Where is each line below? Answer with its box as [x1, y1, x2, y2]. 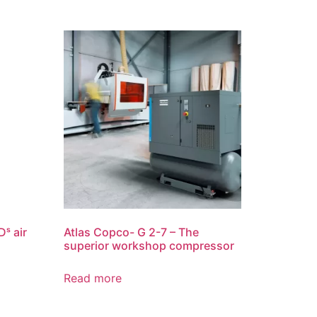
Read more [64, 270, 122, 285]
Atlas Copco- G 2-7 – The [64, 224, 200, 239]
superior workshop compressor [64, 238, 235, 253]
